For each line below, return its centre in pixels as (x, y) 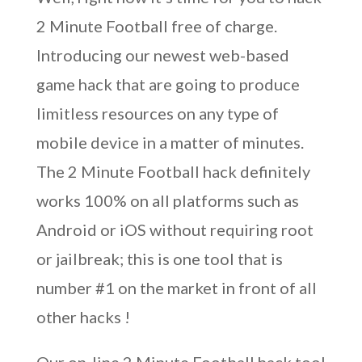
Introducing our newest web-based (162, 55)
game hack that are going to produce (168, 84)
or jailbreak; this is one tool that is (159, 259)
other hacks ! (83, 317)
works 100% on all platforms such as (167, 200)
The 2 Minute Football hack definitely (173, 171)
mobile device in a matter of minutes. (170, 142)
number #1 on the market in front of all (176, 288)
